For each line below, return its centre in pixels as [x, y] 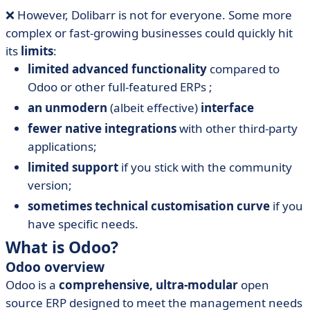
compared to [243, 69]
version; [50, 185]
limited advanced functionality [117, 69]
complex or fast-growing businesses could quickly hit [149, 33]
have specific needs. [83, 224]
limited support [73, 167]
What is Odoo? [62, 247]
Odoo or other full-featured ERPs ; [120, 87]
